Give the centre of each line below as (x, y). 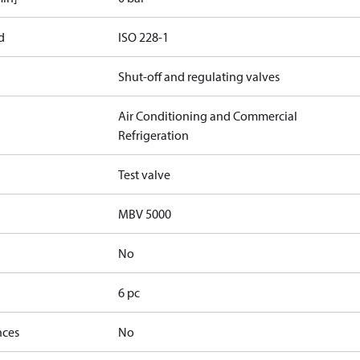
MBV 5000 (145, 214)
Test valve (145, 174)
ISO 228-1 (144, 37)
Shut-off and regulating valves (199, 76)
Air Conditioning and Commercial (208, 116)
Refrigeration (154, 135)
